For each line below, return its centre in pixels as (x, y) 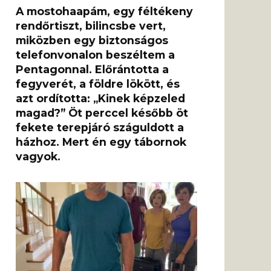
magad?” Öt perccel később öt (102, 113)
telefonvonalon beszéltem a (95, 55)
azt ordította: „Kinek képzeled (100, 99)
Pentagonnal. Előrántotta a (92, 70)
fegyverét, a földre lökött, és (98, 84)
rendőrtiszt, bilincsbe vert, (91, 26)
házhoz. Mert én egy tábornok (101, 142)
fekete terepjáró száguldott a (100, 128)
